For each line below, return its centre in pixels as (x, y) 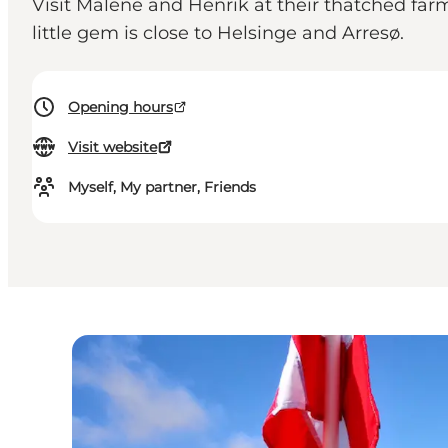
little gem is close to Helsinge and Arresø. (218, 33)
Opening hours (120, 107)
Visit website (112, 147)
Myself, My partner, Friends (162, 187)
